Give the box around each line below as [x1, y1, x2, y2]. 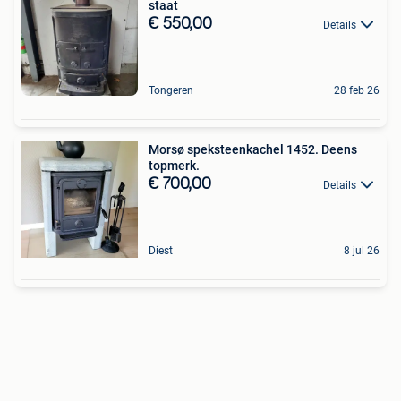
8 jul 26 [344, 244, 380, 257]
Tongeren [149, 84, 193, 97]
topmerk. [149, 158, 200, 173]
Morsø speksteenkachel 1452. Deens [149, 142, 357, 157]
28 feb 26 [334, 84, 380, 97]
